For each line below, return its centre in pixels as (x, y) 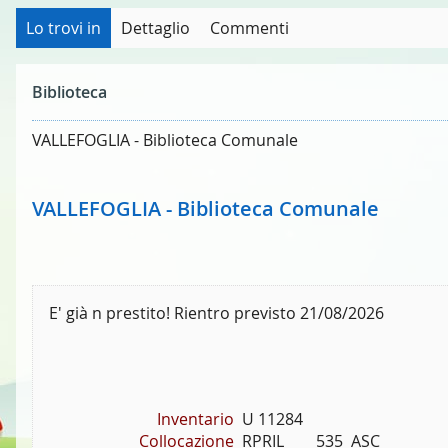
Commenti (249, 28)
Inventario (196, 419)
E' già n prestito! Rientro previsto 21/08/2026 (216, 313)
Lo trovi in (63, 28)
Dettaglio (155, 28)
